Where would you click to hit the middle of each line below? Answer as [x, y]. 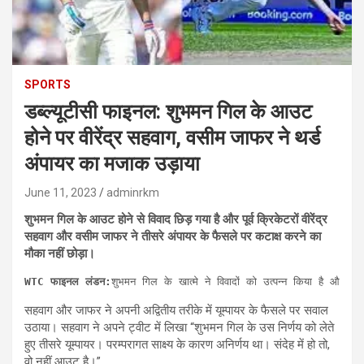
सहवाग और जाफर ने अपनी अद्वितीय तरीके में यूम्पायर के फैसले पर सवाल [176, 310]
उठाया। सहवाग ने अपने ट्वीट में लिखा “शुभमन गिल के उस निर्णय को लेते [179, 327]
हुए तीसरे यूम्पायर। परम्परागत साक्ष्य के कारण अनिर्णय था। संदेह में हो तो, [177, 344]
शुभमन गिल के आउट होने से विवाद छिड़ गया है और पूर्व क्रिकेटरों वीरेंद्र [176, 219]
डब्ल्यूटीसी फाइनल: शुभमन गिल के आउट [168, 111]
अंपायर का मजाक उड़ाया [112, 163]
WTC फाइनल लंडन [65, 281]
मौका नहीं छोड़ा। [60, 253]
